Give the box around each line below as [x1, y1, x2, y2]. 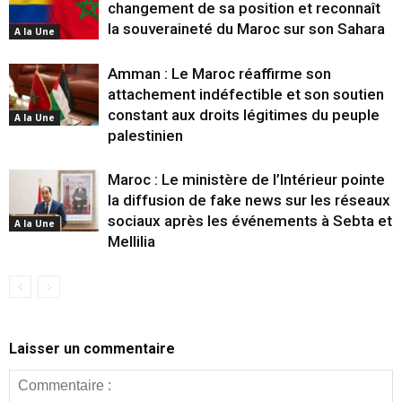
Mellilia [108, 232, 155, 250]
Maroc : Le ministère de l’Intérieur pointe [108, 170, 385, 188]
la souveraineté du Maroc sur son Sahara [108, 19, 385, 38]
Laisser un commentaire [9, 339, 175, 357]
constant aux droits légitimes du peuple [108, 105, 380, 124]
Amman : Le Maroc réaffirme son [108, 64, 331, 83]
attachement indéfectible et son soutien [108, 84, 384, 103]
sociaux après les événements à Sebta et [108, 211, 392, 230]
